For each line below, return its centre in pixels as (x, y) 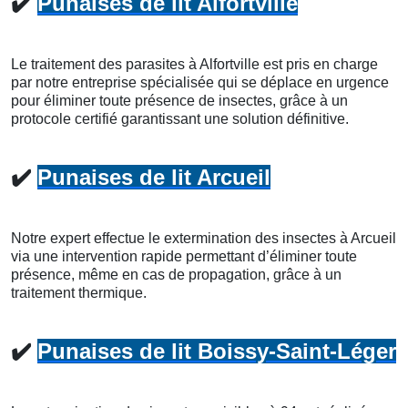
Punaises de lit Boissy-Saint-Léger (217, 351)
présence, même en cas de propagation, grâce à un (176, 274)
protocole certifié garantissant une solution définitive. (180, 118)
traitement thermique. (79, 292)
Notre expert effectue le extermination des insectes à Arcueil (204, 238)
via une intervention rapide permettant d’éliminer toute (184, 256)
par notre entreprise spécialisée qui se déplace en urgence (200, 82)
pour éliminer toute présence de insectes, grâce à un (179, 100)
